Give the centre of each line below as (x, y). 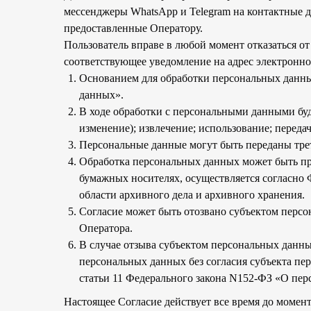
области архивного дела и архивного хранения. (192, 195)
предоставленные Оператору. (133, 28)
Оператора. (106, 228)
